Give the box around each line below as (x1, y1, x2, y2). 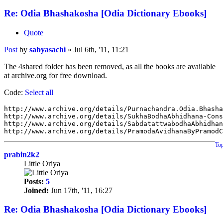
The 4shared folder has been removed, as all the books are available (4, 62, 216, 71)
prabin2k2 (4, 150, 39, 159)
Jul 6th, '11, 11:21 (74, 45, 129, 54)
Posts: (24, 177, 44, 186)
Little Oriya (24, 159, 60, 168)
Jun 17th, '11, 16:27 (49, 186, 112, 195)
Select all (25, 88, 53, 97)
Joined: (24, 186, 49, 195)
